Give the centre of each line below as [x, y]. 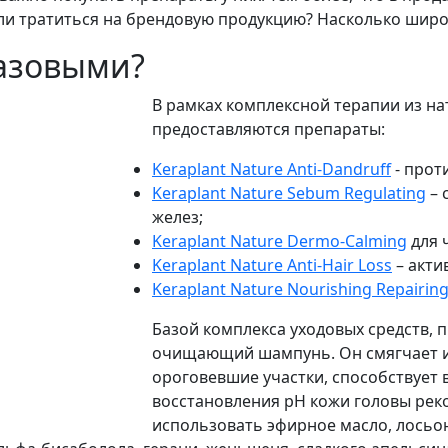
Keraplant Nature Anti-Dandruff [271, 169]
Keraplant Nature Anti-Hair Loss [272, 265]
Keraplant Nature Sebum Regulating [289, 193]
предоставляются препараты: [268, 129]
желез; [177, 217]
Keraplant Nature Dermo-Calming [279, 241]
